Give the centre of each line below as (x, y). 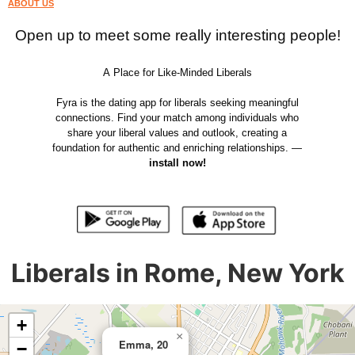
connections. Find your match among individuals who (177, 118)
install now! (177, 163)
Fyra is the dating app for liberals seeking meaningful (177, 103)
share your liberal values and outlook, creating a (177, 133)
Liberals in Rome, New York (177, 273)
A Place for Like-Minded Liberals (177, 73)
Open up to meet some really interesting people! (177, 35)
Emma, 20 (143, 344)
